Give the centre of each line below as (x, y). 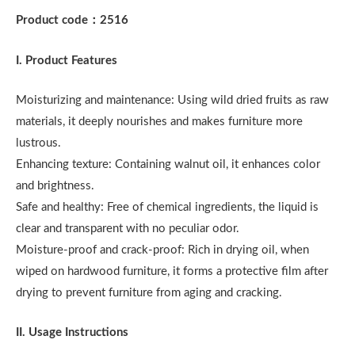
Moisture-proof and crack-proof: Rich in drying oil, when (162, 250)
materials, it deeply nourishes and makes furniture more (159, 122)
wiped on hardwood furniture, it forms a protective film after (172, 272)
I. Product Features (67, 60)
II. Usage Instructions (72, 333)
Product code (52, 21)
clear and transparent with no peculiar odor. (128, 229)
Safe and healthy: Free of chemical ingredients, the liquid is (167, 208)
